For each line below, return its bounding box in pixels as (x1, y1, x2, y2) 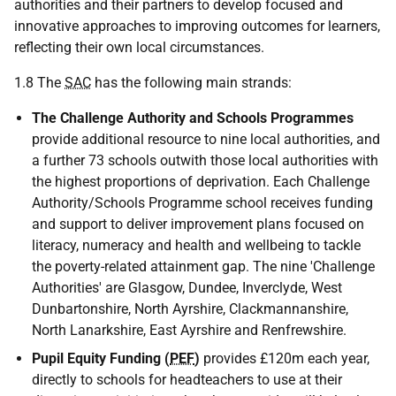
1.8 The (14, 74, 65, 91)
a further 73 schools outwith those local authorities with (32, 152, 378, 169)
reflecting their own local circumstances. (14, 39, 264, 56)
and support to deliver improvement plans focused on (32, 216, 364, 232)
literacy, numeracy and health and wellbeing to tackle (32, 237, 361, 254)
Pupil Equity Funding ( (32, 350, 170, 367)
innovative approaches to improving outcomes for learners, (14, 18, 380, 34)
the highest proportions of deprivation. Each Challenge (32, 173, 369, 190)
